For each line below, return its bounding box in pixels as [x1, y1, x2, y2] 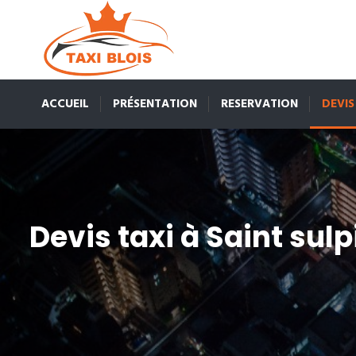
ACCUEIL [41, 95, 89, 114]
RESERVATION [221, 95, 298, 114]
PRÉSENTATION [113, 95, 197, 114]
